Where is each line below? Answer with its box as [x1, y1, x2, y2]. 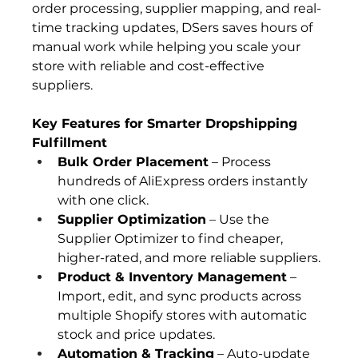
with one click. [58, 192, 149, 208]
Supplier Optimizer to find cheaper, [58, 230, 287, 246]
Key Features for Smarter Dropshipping [32, 115, 302, 131]
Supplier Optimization [58, 211, 207, 227]
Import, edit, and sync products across [58, 288, 305, 304]
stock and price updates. [58, 326, 216, 342]
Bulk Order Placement [58, 153, 209, 169]
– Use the [206, 211, 273, 227]
